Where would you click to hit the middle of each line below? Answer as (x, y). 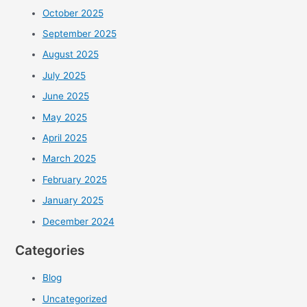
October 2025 (73, 13)
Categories (50, 250)
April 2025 (64, 138)
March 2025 (69, 159)
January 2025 (73, 200)
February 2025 (74, 179)
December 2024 (78, 221)
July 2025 (64, 75)
